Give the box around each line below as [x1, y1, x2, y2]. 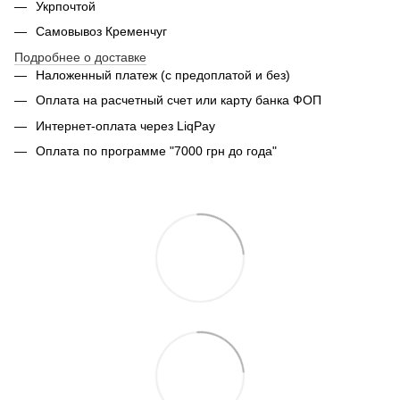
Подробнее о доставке [14, 49, 146, 64]
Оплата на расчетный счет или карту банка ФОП [36, 93, 321, 108]
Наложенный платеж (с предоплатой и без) [36, 67, 290, 82]
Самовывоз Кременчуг [36, 24, 167, 39]
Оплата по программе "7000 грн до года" [36, 143, 277, 158]
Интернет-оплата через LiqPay [36, 118, 215, 133]
